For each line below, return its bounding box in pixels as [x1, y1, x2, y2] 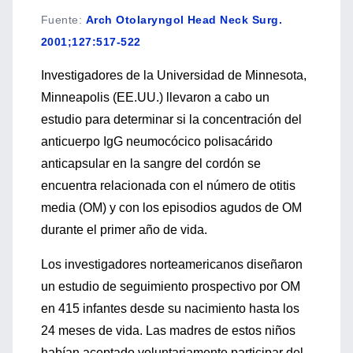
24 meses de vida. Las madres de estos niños [41, 324, 295, 337]
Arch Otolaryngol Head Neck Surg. [85, 13, 283, 26]
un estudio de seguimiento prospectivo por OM [41, 280, 300, 293]
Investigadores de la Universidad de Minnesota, [41, 69, 307, 82]
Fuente [41, 13, 79, 26]
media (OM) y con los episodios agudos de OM [41, 201, 302, 214]
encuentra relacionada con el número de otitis [41, 179, 295, 192]
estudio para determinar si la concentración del [41, 113, 302, 126]
